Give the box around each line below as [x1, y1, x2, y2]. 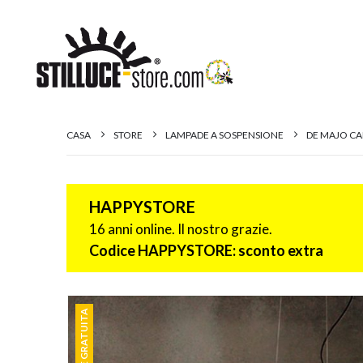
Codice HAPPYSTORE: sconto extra [89, 241, 323, 259]
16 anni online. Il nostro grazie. [89, 220, 272, 237]
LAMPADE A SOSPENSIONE [165, 129, 284, 141]
